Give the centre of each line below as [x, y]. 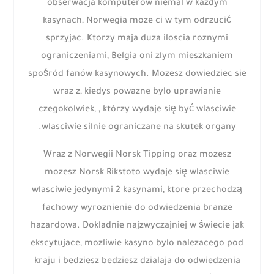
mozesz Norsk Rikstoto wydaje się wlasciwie [137, 173]
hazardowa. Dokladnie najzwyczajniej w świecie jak [137, 227]
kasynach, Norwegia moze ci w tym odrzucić [137, 22]
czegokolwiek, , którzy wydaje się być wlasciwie [137, 110]
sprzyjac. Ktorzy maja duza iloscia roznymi [137, 39]
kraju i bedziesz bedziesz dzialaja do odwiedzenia [137, 262]
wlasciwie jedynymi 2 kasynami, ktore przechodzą [137, 191]
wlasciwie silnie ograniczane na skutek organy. [139, 128]
